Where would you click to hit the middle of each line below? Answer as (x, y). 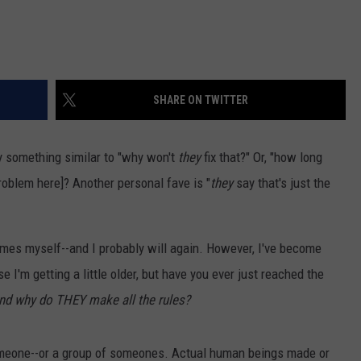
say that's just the (282, 183)
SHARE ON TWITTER (201, 100)
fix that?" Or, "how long (261, 158)
